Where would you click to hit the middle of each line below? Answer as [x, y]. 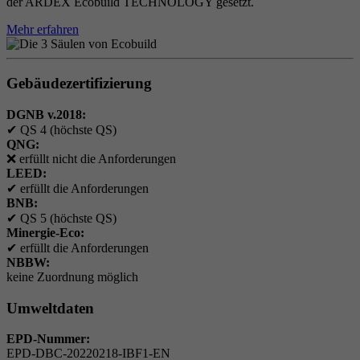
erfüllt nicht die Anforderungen [96, 158]
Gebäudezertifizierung [79, 84]
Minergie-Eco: [45, 232]
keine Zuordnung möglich [72, 276]
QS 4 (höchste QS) [67, 129]
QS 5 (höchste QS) [67, 218]
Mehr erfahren [43, 30]
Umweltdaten [50, 308]
